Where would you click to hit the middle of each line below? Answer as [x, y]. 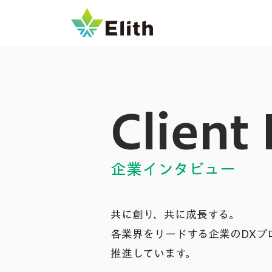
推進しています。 [153, 253]
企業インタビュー [173, 169]
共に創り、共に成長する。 [175, 214]
